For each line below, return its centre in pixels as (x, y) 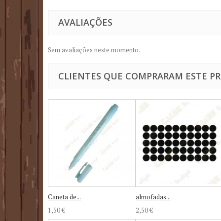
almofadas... (153, 197)
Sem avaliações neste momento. (94, 50)
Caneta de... (64, 197)
